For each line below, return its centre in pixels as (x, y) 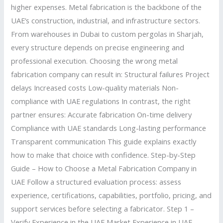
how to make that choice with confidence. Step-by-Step (104, 155)
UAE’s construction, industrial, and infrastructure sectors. (106, 20)
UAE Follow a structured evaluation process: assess (96, 181)
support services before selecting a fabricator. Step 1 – (103, 208)
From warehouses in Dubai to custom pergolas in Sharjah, (108, 34)
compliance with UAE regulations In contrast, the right (101, 101)
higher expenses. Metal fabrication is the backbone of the (107, 7)
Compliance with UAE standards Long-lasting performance (109, 128)
